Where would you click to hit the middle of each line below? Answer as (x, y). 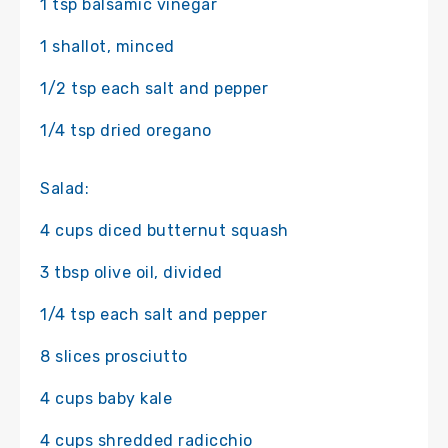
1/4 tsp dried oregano (126, 130)
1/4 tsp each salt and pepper (153, 314)
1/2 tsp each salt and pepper (154, 88)
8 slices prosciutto (114, 356)
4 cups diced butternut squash (164, 230)
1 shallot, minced (107, 46)
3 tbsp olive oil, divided (131, 272)
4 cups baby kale (106, 398)
